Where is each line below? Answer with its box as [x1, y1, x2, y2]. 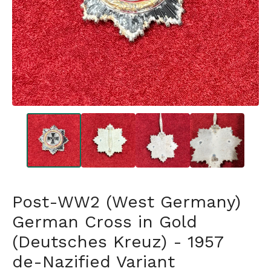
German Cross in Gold [12, 212, 197, 232]
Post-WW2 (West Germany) [12, 192, 241, 212]
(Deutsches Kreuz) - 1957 [12, 232, 223, 252]
